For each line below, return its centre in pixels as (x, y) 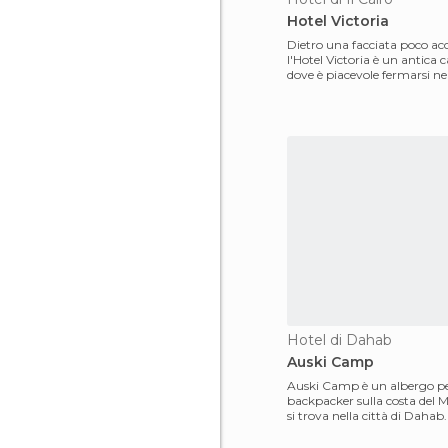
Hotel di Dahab (339, 340)
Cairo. (304, 89)
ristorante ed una (336, 430)
